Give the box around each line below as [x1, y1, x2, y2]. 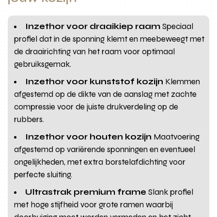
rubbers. [14, 114, 45, 124]
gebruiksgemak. [14, 59, 72, 69]
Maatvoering [152, 131, 200, 142]
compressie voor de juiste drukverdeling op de [14, 101, 179, 112]
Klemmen [163, 76, 201, 87]
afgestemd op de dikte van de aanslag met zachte [14, 89, 197, 99]
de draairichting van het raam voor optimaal [14, 46, 175, 57]
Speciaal [160, 21, 194, 31]
